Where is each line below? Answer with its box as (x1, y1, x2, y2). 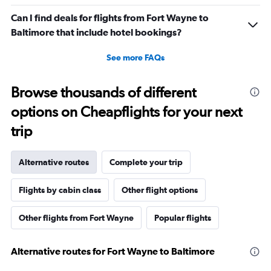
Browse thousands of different (11, 83, 196, 102)
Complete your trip (109, 157, 183, 168)
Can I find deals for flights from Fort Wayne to (11, 12, 209, 24)
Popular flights (154, 213, 211, 223)
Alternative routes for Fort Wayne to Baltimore (11, 246, 215, 257)
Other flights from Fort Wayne (19, 213, 134, 223)
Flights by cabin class (19, 185, 101, 195)
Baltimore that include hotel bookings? (11, 27, 182, 38)
